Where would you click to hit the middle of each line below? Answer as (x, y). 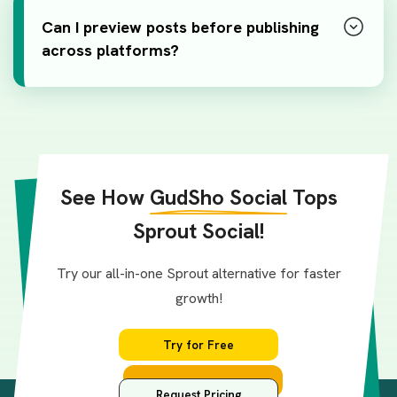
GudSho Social (218, 197)
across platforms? (110, 51)
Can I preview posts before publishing (180, 27)
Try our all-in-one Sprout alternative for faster (198, 273)
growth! (198, 298)
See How (105, 197)
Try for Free (198, 344)
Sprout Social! (198, 230)
